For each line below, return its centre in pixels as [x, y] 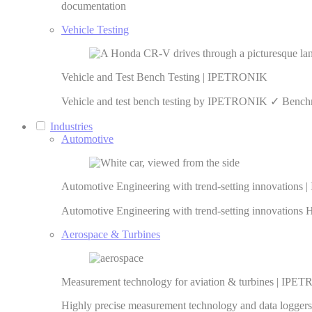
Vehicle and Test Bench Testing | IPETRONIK [164, 77]
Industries [71, 126]
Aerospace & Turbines [111, 234]
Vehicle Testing [95, 30]
